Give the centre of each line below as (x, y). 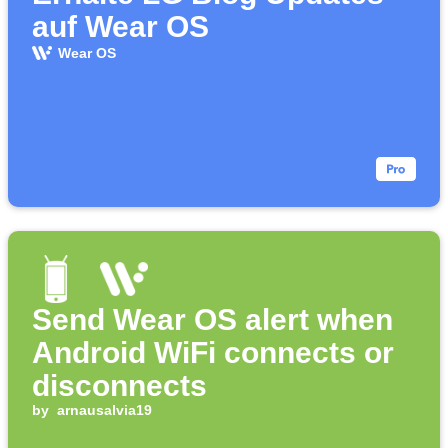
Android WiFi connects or (213, 353)
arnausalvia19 (104, 410)
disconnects (119, 386)
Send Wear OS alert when (212, 320)
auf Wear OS (120, 27)
